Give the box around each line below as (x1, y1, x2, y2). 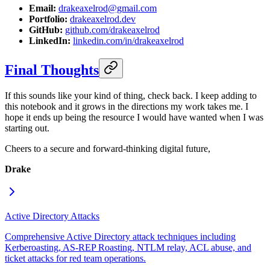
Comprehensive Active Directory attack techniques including (5, 231, 236, 242)
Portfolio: (29, 14, 67, 25)
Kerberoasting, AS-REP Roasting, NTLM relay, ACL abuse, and (5, 242, 251, 253)
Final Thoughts (5, 62, 99, 78)
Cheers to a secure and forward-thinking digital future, (5, 143, 210, 154)
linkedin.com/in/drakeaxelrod (73, 36, 184, 46)
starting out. (5, 122, 49, 133)
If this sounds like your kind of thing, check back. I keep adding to (5, 90, 257, 101)
